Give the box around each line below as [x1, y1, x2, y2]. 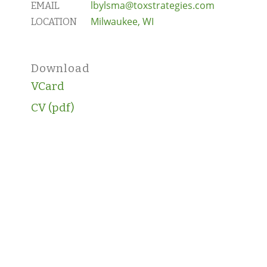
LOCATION [31, 15, 77, 27]
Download [31, 61, 90, 75]
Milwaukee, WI [91, 14, 154, 28]
